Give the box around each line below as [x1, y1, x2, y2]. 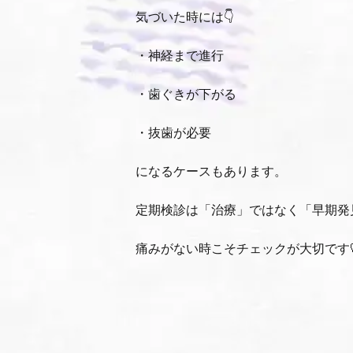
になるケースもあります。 [136, 163, 287, 178]
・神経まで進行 [136, 47, 224, 62]
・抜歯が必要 [136, 124, 211, 139]
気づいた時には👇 [136, 9, 234, 24]
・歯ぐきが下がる [136, 86, 236, 101]
